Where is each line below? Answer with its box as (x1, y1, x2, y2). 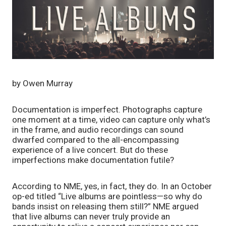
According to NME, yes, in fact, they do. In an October (12, 181, 212, 191)
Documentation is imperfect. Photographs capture (12, 104, 202, 115)
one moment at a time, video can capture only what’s (12, 114, 210, 125)
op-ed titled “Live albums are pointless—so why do (12, 191, 202, 201)
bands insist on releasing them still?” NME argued (12, 201, 199, 211)
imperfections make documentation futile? (12, 154, 176, 165)
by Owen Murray (12, 78, 73, 88)
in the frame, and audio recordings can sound (12, 124, 184, 135)
